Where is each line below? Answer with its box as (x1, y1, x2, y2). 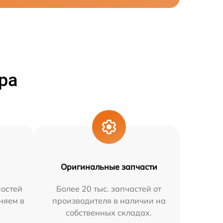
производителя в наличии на (52, 196, 166, 206)
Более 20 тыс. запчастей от (56, 184, 162, 194)
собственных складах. (66, 208, 152, 218)
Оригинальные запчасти (60, 162, 157, 172)
